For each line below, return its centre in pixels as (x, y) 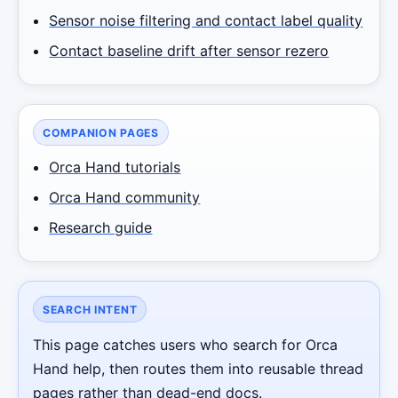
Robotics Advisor (126, 271)
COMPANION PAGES (100, 132)
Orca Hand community (125, 197)
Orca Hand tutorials (115, 167)
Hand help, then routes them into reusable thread (198, 369)
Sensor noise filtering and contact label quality (206, 21)
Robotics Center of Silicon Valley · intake (172, 287)
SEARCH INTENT (90, 309)
